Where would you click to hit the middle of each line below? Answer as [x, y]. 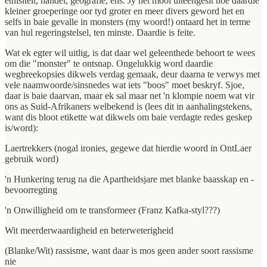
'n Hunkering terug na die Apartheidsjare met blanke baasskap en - [129, 179]
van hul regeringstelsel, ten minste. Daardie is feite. [100, 33]
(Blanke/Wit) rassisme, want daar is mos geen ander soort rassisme [129, 251]
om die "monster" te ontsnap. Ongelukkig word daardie [109, 64]
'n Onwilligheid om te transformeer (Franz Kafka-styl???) [112, 210]
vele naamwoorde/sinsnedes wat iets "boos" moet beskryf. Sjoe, [125, 85]
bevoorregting [31, 190]
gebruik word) [32, 159]
